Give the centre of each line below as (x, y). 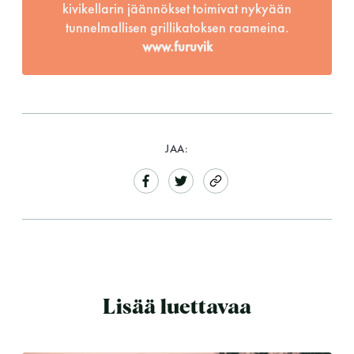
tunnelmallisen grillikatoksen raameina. (177, 27)
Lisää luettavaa (177, 308)
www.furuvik (177, 46)
